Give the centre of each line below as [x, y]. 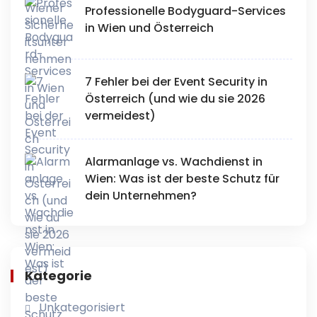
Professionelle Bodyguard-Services [185, 11]
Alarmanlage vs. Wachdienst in [174, 161]
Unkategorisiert [82, 307]
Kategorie [58, 275]
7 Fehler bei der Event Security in [176, 81]
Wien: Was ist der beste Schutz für [182, 178]
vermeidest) [120, 115]
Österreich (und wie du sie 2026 [175, 98]
